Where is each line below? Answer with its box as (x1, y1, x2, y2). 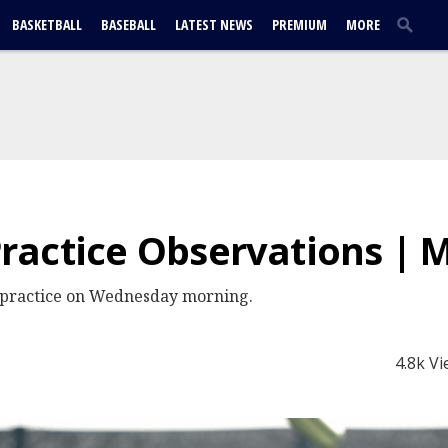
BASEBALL (101, 15, 156, 34)
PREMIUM (272, 15, 327, 34)
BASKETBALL (12, 15, 82, 34)
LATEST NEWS (175, 15, 253, 34)
